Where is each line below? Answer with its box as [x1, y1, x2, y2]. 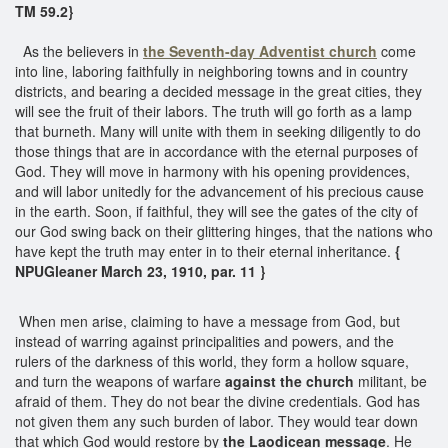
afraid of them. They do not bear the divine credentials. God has [15, 390, 420, 411]
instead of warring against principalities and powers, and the [15, 330, 394, 351]
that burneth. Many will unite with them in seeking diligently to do [15, 120, 421, 141]
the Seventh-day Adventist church [143, 40, 377, 61]
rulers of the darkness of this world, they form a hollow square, [15, 350, 409, 371]
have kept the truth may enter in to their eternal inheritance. [15, 240, 395, 261]
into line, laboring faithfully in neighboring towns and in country [15, 60, 408, 81]
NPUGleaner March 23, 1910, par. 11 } [15, 260, 265, 281]
